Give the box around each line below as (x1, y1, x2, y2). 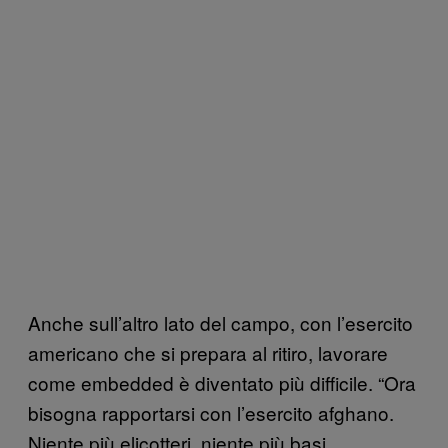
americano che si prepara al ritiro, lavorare (28, 338, 388, 366)
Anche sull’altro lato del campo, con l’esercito (28, 308, 413, 336)
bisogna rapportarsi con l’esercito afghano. (28, 398, 394, 426)
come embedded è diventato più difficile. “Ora (28, 368, 416, 396)
